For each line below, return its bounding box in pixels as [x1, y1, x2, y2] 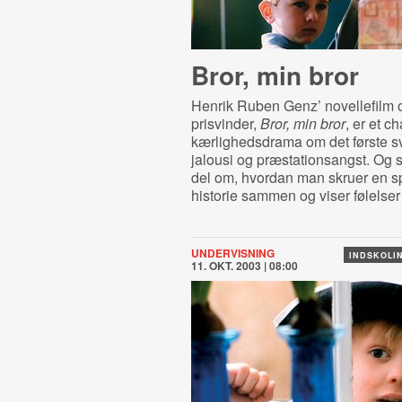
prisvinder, [190, 113, 260, 134]
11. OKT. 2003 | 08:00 [190, 258, 298, 274]
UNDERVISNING [190, 245, 275, 261]
